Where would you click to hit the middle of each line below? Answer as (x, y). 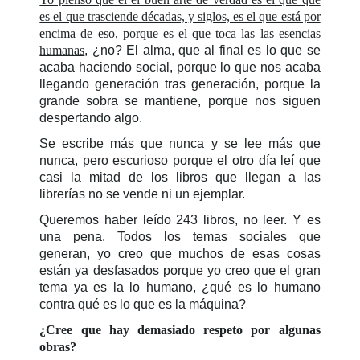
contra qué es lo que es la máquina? (143, 304)
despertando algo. (91, 117)
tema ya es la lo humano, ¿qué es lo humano (180, 287)
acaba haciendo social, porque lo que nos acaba (180, 67)
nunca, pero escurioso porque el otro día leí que (180, 160)
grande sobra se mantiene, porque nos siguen (180, 100)
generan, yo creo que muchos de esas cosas (180, 253)
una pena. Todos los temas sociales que (180, 236)
